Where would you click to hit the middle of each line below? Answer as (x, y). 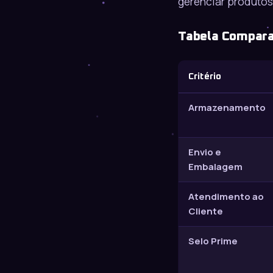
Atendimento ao (226, 197)
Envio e (205, 152)
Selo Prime (213, 241)
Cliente (206, 211)
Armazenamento (227, 108)
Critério (205, 77)
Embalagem (215, 167)
